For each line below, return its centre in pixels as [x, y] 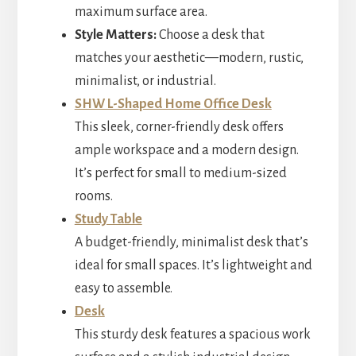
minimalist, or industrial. [145, 81]
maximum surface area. [141, 12]
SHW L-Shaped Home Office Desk [173, 104]
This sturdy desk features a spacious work [192, 334]
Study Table [108, 219]
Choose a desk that [210, 35]
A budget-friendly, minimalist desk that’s [191, 242]
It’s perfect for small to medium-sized [180, 173]
